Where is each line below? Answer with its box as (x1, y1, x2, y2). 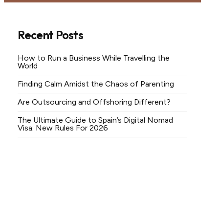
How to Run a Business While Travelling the (17, 53, 170, 63)
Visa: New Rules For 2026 (17, 123, 108, 132)
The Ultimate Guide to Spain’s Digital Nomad (17, 115, 173, 125)
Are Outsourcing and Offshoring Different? (17, 97, 171, 107)
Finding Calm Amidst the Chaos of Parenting (17, 79, 174, 88)
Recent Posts (17, 27, 84, 42)
